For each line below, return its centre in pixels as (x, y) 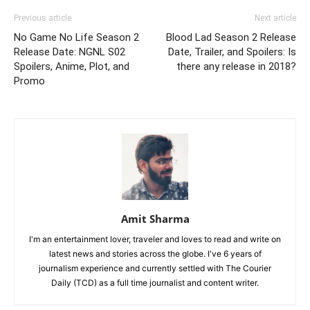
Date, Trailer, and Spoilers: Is (232, 52)
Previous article (43, 18)
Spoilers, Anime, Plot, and (72, 66)
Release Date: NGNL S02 (70, 52)
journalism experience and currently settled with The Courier (155, 268)
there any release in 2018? (236, 66)
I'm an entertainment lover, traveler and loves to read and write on (155, 239)
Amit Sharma (155, 219)
